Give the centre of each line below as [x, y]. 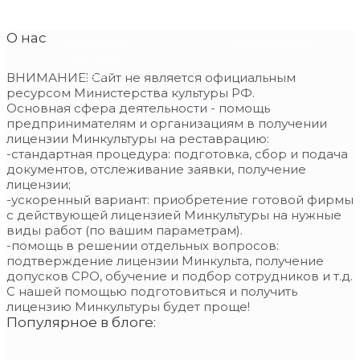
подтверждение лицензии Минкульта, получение [165, 261]
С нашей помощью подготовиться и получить [152, 292]
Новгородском [104, 26]
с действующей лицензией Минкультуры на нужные [174, 215]
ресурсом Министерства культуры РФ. [131, 93]
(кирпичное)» [273, 43]
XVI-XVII [93, 59]
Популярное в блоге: [81, 323]
